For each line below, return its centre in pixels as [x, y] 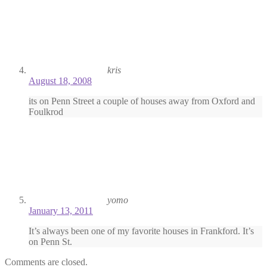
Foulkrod [46, 112]
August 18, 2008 [60, 81]
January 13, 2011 [61, 211]
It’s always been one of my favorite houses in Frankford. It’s [141, 231]
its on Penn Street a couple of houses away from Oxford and [142, 101]
